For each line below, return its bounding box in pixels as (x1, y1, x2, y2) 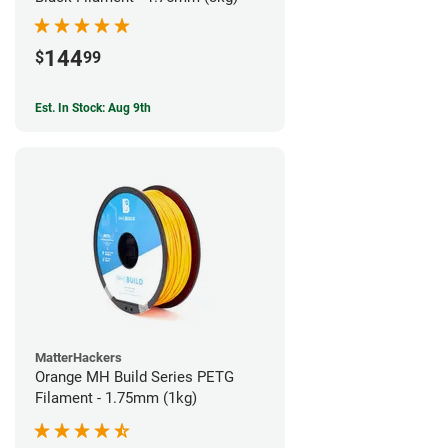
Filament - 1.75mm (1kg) (35, 388, 197, 407)
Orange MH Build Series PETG (35, 367, 234, 386)
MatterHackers (35, 349, 122, 365)
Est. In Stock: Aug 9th (35, 100, 151, 115)
